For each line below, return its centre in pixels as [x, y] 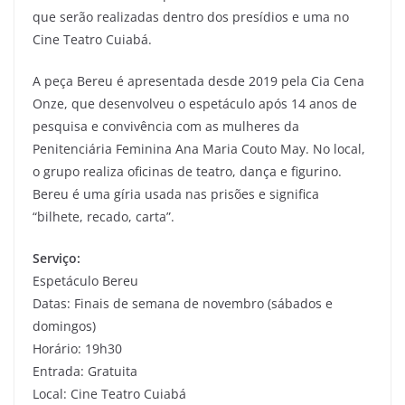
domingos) [64, 325]
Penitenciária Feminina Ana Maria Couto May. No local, [199, 148]
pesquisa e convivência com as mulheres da [166, 126]
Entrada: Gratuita [85, 371]
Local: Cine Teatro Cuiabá [109, 393]
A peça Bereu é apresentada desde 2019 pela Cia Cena [198, 80]
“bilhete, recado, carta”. [104, 216]
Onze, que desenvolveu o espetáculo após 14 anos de [195, 103]
